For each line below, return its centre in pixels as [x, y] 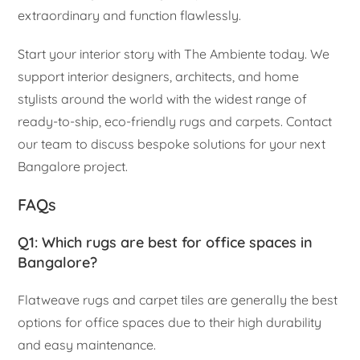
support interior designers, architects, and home [159, 77]
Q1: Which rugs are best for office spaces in [166, 243]
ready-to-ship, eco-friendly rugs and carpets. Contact [175, 122]
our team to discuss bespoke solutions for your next [172, 144]
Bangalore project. [73, 167]
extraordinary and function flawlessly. [130, 16]
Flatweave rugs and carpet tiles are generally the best [178, 300]
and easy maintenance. [87, 345]
